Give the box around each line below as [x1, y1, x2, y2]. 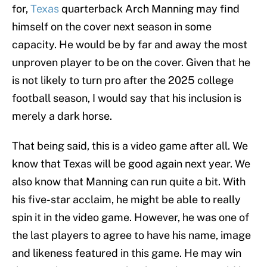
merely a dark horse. [12, 110, 112, 123]
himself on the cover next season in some [12, 20, 212, 33]
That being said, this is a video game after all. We [12, 139, 248, 153]
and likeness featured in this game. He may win [12, 247, 241, 260]
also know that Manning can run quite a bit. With [12, 175, 246, 188]
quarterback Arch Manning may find [59, 2, 240, 15]
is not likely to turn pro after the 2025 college [12, 74, 234, 87]
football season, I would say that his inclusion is [12, 92, 241, 105]
